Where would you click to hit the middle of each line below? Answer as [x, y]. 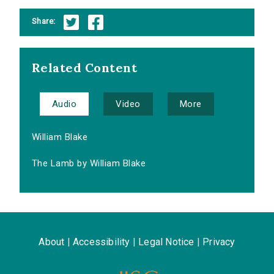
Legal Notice [166, 242]
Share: [44, 21]
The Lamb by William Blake [89, 164]
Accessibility [101, 242]
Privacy [219, 242]
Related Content [85, 68]
